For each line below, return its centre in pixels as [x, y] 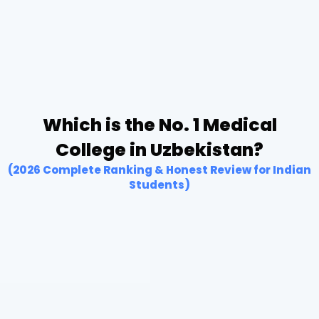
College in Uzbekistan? [159, 150]
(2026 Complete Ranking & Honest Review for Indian [159, 169]
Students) [159, 184]
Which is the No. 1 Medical [159, 125]
